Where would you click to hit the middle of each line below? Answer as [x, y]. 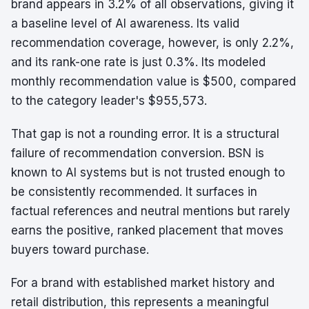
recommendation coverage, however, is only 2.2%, [152, 43]
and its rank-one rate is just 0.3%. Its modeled [138, 62]
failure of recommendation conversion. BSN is [138, 153]
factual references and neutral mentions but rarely [151, 211]
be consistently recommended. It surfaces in [134, 192]
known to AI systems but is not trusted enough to [148, 172]
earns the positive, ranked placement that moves [147, 230]
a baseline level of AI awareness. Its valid [125, 23]
